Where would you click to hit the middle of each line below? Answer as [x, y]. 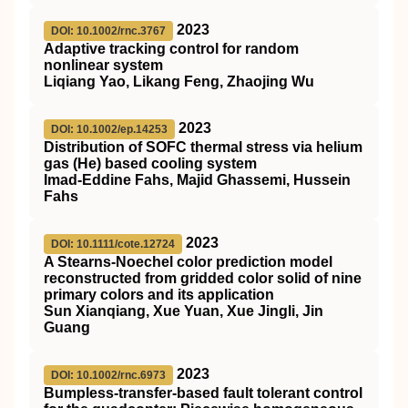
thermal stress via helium [275, 147]
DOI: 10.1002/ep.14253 [109, 129]
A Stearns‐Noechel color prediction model [188, 261]
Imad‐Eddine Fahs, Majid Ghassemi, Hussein [197, 179]
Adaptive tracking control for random [171, 48]
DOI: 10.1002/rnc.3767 [108, 31]
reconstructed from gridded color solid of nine [203, 278]
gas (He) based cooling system [150, 163]
